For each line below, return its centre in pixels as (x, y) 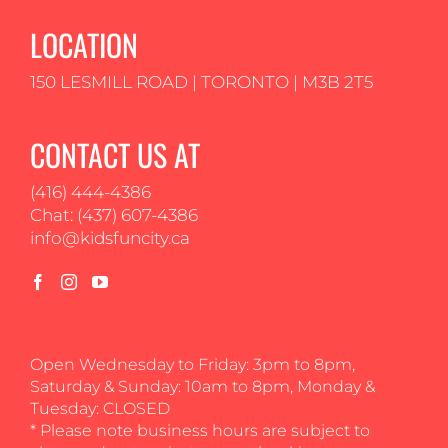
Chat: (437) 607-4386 (114, 214)
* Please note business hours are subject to (200, 430)
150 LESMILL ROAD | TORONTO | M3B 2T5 (201, 81)
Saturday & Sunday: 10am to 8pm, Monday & (202, 386)
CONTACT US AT (115, 154)
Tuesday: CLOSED (100, 408)
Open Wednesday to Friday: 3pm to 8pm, (192, 364)
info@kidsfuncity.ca (110, 237)
